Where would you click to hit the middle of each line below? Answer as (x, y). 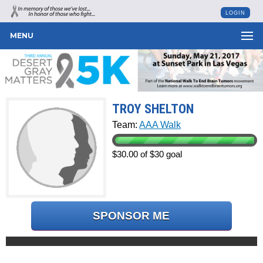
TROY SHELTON (153, 108)
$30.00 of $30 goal (147, 154)
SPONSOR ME (131, 215)
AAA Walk (160, 124)
